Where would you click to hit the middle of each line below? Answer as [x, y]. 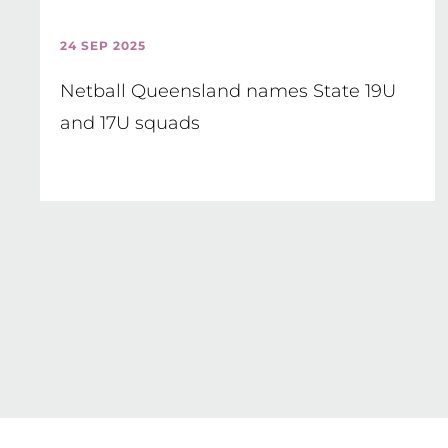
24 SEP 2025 [103, 45]
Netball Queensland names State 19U [228, 91]
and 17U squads [130, 123]
